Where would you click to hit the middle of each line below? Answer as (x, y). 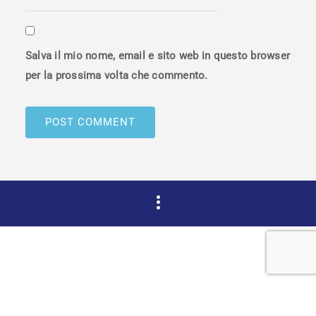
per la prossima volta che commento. (116, 76)
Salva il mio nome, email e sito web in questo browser (158, 56)
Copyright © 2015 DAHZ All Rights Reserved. (158, 254)
